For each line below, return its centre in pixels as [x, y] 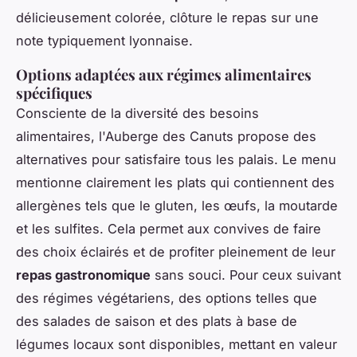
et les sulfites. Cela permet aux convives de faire [169, 229]
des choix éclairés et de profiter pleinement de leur [176, 252]
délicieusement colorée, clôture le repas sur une [167, 18]
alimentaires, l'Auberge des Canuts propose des [166, 137]
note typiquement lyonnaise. [104, 41]
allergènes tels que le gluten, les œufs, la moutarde [177, 206]
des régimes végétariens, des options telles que [167, 298]
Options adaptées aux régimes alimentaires [164, 75]
